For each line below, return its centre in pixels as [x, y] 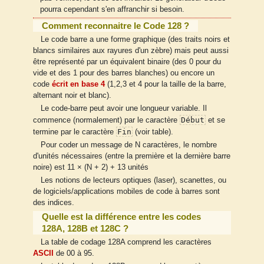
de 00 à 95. [74, 253]
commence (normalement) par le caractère [106, 121]
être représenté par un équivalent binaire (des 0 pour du [127, 62]
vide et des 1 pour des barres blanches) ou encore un [124, 73]
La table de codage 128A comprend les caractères [126, 242]
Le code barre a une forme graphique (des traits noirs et [135, 40]
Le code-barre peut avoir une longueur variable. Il [123, 109]
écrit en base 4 [78, 85]
